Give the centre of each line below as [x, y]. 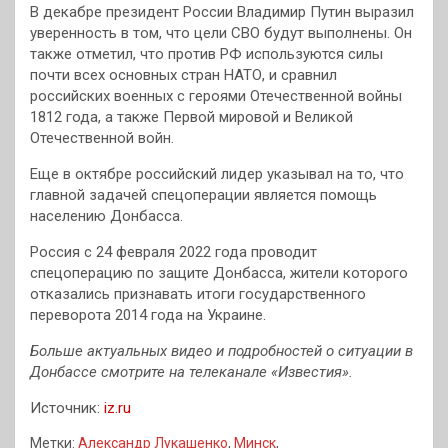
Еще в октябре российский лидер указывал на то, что [217, 174]
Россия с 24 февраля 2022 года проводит [173, 252]
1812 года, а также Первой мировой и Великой [191, 117]
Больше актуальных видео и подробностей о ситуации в [221, 351]
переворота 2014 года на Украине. [148, 315]
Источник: [67, 408]
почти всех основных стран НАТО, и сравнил [183, 75]
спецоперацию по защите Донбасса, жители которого [219, 273]
